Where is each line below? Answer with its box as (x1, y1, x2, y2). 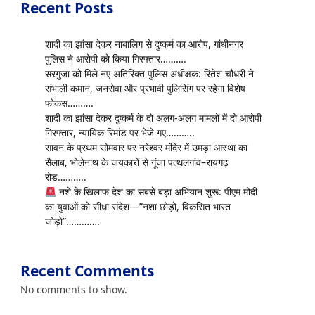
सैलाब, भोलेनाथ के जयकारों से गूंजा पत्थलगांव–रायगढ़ (45, 155, 229, 169)
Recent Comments (20, 261, 154, 281)
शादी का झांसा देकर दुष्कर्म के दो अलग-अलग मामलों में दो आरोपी (45, 111, 262, 125)
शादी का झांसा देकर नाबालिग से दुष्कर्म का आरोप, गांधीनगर (45, 37, 243, 51)
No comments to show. (20, 283, 127, 297)
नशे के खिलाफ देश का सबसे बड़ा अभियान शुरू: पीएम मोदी (56, 185, 257, 199)
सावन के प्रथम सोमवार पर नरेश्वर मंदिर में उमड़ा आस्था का (45, 141, 247, 155)
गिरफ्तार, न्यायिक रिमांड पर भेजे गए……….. (45, 126, 195, 140)
